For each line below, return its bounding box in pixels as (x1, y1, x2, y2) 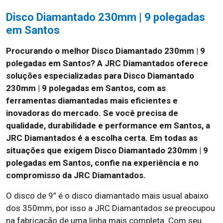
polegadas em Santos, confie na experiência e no (6, 158, 199, 168)
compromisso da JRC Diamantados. (6, 170, 146, 180)
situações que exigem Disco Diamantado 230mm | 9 (6, 145, 208, 155)
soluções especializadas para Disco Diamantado (6, 71, 194, 81)
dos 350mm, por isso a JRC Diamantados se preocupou (6, 203, 215, 213)
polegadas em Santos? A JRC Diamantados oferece (6, 58, 208, 68)
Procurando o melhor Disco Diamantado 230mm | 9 (6, 46, 205, 56)
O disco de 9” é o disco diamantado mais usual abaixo (6, 191, 209, 201)
